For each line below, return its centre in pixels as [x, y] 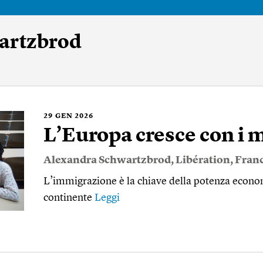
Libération [203, 160]
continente [69, 198]
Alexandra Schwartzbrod [107, 160]
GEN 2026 [74, 116]
